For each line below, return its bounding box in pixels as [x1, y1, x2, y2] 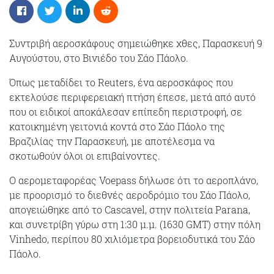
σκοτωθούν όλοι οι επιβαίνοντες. [9, 149, 160, 162]
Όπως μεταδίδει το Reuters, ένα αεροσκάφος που [9, 75, 233, 89]
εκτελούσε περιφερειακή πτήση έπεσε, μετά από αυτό [9, 90, 256, 103]
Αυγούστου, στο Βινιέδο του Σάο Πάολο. [9, 51, 188, 64]
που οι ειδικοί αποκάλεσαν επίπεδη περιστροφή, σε [9, 105, 242, 118]
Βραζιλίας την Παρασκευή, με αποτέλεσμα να [9, 134, 215, 147]
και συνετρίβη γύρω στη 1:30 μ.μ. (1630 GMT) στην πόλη [9, 217, 261, 231]
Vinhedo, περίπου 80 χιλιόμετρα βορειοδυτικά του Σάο [9, 232, 255, 245]
